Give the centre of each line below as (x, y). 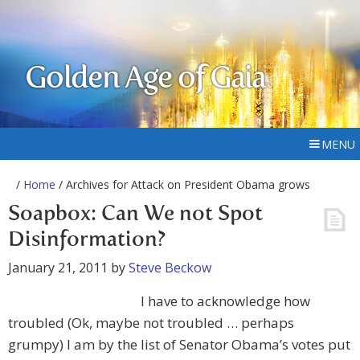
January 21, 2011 (58, 268)
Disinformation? (87, 240)
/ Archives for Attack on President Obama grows (183, 184)
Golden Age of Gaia (145, 80)
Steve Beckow (170, 268)
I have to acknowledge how (225, 301)
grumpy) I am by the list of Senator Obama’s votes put (179, 344)
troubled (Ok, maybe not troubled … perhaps (151, 323)
